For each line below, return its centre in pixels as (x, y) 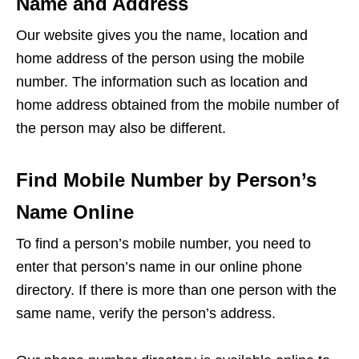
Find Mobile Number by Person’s (166, 180)
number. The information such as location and (162, 82)
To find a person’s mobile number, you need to (163, 244)
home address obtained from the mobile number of (177, 105)
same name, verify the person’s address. (146, 314)
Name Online (75, 212)
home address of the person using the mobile (160, 59)
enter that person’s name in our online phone (159, 267)
